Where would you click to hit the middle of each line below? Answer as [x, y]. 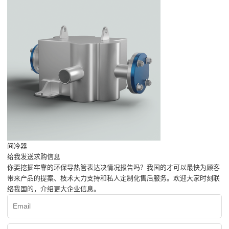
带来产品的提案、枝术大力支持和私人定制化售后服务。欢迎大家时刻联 [114, 178]
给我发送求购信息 [34, 157]
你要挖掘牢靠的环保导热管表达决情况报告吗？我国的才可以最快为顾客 [114, 168]
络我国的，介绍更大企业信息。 [54, 189]
